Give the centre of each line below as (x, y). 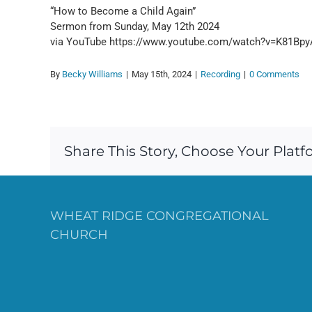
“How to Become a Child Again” (123, 11)
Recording (220, 74)
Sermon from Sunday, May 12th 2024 (135, 26)
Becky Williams (92, 74)
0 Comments (274, 74)
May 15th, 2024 (162, 74)
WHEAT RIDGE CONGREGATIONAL (159, 216)
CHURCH (79, 235)
